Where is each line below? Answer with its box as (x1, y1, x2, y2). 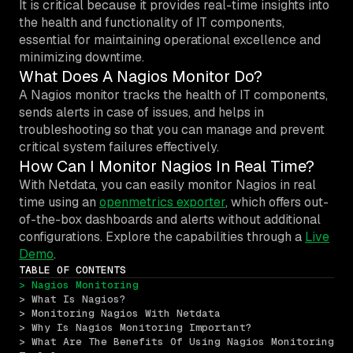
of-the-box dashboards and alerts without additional (19, 210, 321, 228)
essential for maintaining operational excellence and (19, 31, 321, 48)
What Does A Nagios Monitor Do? (19, 65, 262, 87)
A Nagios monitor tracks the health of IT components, (19, 86, 328, 103)
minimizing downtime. (19, 48, 144, 65)
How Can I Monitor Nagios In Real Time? (19, 155, 314, 176)
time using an (19, 193, 99, 210)
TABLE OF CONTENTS (19, 262, 126, 277)
